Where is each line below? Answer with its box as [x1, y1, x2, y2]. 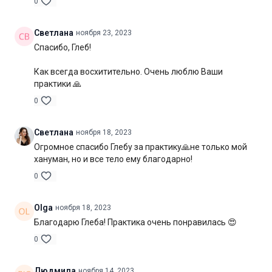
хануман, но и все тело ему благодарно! [34, 154, 192, 164]
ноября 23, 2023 [76, 28, 132, 37]
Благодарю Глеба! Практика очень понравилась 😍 [34, 217, 237, 227]
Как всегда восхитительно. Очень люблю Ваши [34, 66, 223, 76]
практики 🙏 [34, 78, 81, 89]
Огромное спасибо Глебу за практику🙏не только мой [34, 141, 247, 152]
